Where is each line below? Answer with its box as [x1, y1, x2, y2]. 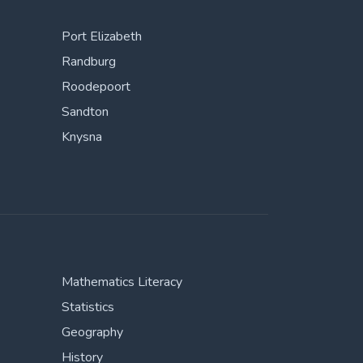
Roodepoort [62, 78, 130, 96]
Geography [62, 323, 123, 341]
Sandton [62, 103, 109, 121]
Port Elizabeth [62, 28, 142, 45]
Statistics [62, 298, 114, 316]
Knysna [62, 128, 102, 146]
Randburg [62, 53, 116, 70]
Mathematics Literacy [62, 273, 182, 291]
